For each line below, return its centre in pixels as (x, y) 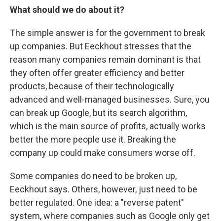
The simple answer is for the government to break (108, 33)
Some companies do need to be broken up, (93, 176)
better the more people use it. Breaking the (93, 139)
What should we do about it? (67, 10)
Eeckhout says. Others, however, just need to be (104, 189)
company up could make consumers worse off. (103, 153)
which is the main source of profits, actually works (108, 126)
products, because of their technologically (92, 86)
